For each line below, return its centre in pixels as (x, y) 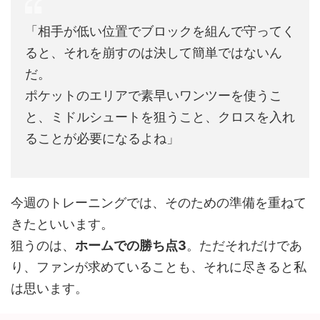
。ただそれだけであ (244, 246)
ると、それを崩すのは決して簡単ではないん (154, 53)
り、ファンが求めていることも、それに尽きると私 (159, 267)
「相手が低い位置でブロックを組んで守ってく (160, 31)
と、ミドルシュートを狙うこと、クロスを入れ (160, 117)
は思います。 (49, 289)
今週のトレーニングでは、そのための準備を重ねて (159, 203)
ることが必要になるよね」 (102, 139)
